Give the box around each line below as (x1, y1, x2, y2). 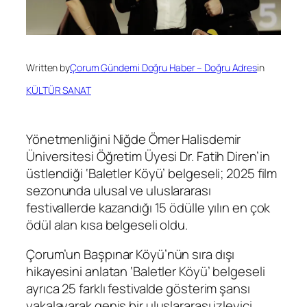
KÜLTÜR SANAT (26, 84, 91, 97)
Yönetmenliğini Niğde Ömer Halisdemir (26, 130, 241, 148)
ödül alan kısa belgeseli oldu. (26, 215, 188, 234)
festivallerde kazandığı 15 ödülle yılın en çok (26, 198, 271, 217)
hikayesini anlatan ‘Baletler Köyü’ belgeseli (26, 262, 265, 281)
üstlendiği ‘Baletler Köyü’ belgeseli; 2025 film (26, 164, 278, 182)
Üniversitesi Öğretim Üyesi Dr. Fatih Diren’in (26, 147, 270, 165)
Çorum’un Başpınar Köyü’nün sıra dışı (26, 245, 235, 264)
